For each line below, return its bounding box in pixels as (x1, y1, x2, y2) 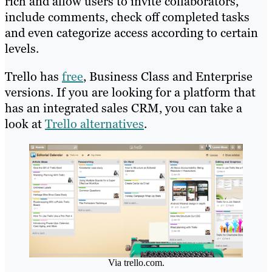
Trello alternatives (45, 115, 144, 132)
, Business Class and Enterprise (83, 68, 253, 84)
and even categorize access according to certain (5, 24, 258, 41)
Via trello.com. (107, 257, 165, 268)
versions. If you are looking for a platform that (5, 84, 256, 100)
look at (5, 115, 45, 132)
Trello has (5, 68, 62, 84)
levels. (5, 40, 39, 56)
